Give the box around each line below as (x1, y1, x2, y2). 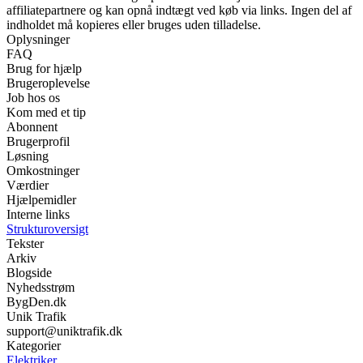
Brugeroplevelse (6, 75, 90, 90)
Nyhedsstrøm (6, 280, 75, 294)
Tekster (6, 236, 44, 250)
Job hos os (6, 90, 60, 105)
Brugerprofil (6, 134, 70, 148)
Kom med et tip (6, 105, 86, 119)
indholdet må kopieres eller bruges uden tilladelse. (6, 17, 261, 32)
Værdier (6, 177, 49, 192)
